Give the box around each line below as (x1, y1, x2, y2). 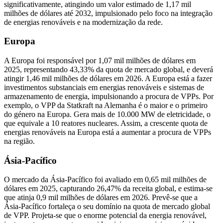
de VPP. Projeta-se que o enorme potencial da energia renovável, (4, 211, 207, 220)
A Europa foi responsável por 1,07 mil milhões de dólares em (4, 56, 196, 65)
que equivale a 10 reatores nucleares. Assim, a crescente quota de (4, 119, 208, 128)
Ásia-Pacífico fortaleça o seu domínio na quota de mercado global (4, 202, 210, 211)
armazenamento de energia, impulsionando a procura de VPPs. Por (4, 92, 214, 101)
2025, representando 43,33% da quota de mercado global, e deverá (4, 65, 213, 74)
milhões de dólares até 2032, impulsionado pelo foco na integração (4, 8, 213, 17)
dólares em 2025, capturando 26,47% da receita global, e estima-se (4, 184, 213, 193)
